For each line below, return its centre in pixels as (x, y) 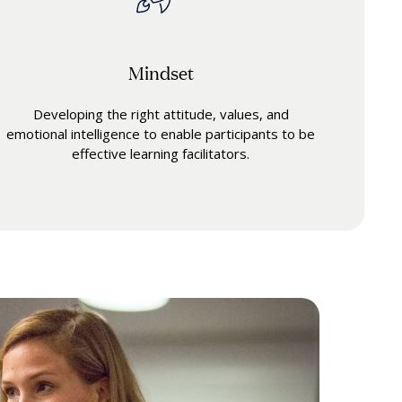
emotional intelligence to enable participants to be (161, 134)
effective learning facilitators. (161, 154)
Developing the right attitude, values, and (161, 114)
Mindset (161, 72)
